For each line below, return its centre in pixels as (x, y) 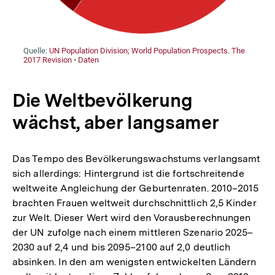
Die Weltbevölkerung (103, 100)
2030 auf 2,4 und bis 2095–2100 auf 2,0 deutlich (122, 247)
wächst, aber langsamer (116, 122)
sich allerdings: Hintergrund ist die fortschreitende (128, 174)
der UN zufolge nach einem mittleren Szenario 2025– (133, 233)
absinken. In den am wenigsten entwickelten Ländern (134, 262)
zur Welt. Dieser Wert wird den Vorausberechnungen (132, 218)
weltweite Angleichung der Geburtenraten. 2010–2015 (136, 188)
